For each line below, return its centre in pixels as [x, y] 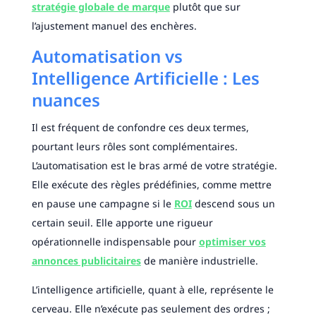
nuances [66, 100]
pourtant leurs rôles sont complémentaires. [134, 147]
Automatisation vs [107, 56]
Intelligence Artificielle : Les [145, 78]
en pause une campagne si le [103, 204]
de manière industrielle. [199, 261]
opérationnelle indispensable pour [115, 242]
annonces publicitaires [86, 261]
